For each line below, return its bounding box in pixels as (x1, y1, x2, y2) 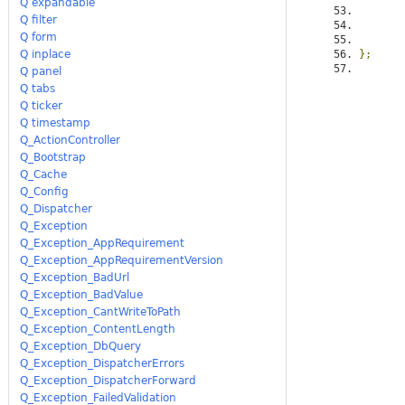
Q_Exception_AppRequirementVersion (20, 253, 224, 267)
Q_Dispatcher (20, 202, 93, 215)
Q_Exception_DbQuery (20, 339, 142, 353)
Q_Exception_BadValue (20, 287, 144, 301)
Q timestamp (20, 116, 91, 129)
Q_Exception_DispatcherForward (20, 373, 197, 387)
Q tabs (20, 81, 56, 95)
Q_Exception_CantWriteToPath (20, 305, 182, 318)
